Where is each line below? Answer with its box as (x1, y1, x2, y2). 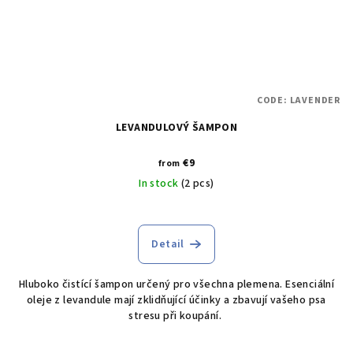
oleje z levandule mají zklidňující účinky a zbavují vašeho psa (27, 292, 326, 309)
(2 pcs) (180, 176, 214, 192)
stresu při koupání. (128, 308, 225, 325)
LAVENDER (289, 94, 340, 108)
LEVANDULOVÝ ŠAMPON (115, 120, 238, 136)
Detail (151, 236, 184, 253)
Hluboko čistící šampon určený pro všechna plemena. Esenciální (18, 277, 335, 293)
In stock (139, 176, 181, 192)
